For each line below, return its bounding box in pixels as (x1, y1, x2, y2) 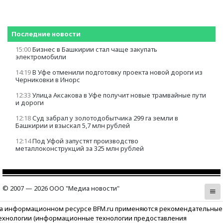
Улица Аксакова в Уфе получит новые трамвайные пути (32, 91, 206, 100)
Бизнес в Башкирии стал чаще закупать (32, 45, 157, 54)
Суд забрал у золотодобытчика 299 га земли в (32, 113, 178, 123)
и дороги (15, 98, 44, 108)
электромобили (15, 52, 66, 62)
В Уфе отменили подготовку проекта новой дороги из (32, 68, 203, 77)
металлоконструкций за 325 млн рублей (15, 144, 144, 153)
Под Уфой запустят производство (32, 136, 138, 146)
